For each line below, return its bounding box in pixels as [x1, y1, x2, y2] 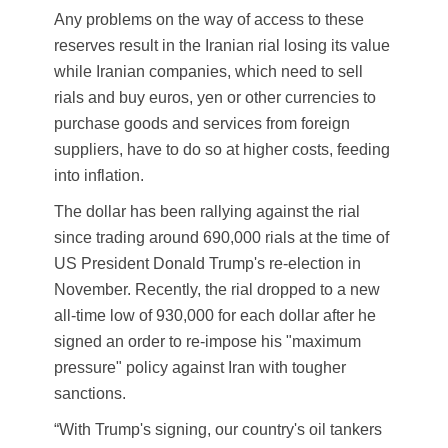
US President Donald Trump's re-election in [54, 255, 361, 273]
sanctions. [54, 385, 126, 403]
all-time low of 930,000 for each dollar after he [54, 307, 376, 325]
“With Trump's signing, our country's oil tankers [54, 421, 382, 439]
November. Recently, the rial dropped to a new [54, 281, 380, 299]
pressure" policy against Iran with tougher [54, 359, 346, 377]
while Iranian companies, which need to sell [54, 63, 363, 81]
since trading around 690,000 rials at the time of [54, 229, 389, 247]
